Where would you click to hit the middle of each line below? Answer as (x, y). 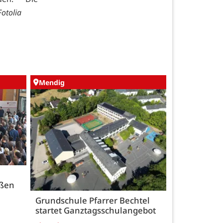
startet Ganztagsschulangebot (96, 211)
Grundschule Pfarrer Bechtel (93, 201)
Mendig (52, 82)
